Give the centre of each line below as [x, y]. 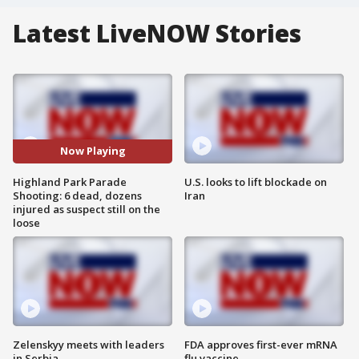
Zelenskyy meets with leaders [89, 344]
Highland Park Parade [70, 182]
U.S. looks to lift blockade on [256, 182]
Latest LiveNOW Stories [157, 33]
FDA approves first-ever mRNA [261, 344]
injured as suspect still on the [87, 209]
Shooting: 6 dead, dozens [77, 195]
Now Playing [93, 151]
